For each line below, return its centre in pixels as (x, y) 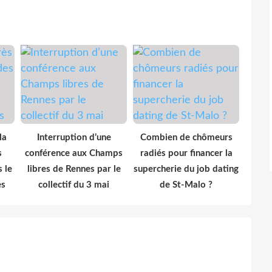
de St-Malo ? (186, 185)
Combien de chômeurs (186, 137)
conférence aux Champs (74, 153)
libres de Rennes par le (74, 169)
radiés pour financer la (186, 153)
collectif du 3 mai (74, 185)
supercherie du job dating (186, 169)
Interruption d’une (74, 137)
